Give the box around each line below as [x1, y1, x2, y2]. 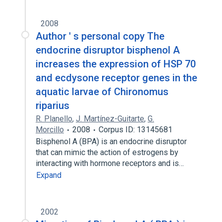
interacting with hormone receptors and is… [36, 159, 186, 168]
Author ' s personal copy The [36, 30, 165, 42]
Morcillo [36, 125, 64, 134]
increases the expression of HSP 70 [36, 58, 196, 70]
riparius [36, 100, 69, 111]
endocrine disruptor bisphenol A [36, 44, 180, 56]
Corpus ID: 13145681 [99, 125, 172, 134]
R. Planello [36, 114, 72, 123]
